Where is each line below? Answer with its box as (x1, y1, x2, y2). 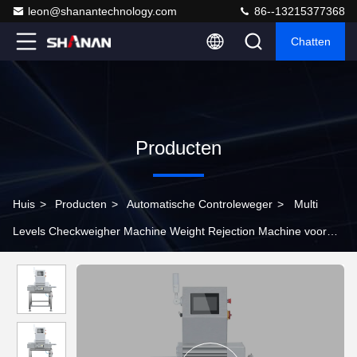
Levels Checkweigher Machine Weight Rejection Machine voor (13, 225, 327, 237)
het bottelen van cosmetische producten (13, 252, 214, 265)
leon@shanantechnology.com (28, 5, 177, 18)
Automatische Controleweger (127, 198, 273, 210)
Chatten (290, 35, 331, 48)
